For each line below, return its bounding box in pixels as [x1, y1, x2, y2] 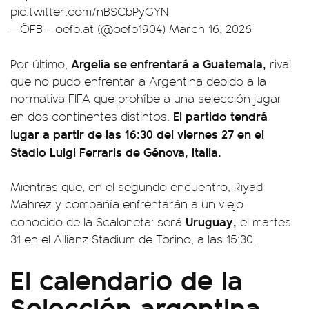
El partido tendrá [173, 106, 268, 124]
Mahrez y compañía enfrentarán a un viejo [10, 195, 243, 212]
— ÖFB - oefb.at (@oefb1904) [10, 19, 169, 37]
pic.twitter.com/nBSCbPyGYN [10, 2, 168, 19]
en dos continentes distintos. [10, 107, 173, 124]
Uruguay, [186, 212, 237, 230]
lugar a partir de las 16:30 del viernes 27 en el [10, 124, 264, 142]
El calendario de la [10, 258, 243, 298]
